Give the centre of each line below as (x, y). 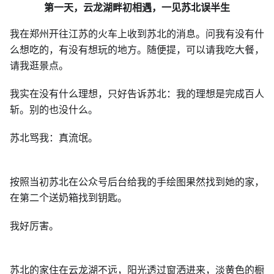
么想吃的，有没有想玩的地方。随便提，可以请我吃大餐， (137, 50)
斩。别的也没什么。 (54, 109)
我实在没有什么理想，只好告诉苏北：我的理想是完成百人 (137, 94)
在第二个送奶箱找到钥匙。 (68, 198)
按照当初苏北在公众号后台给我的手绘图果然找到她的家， (137, 182)
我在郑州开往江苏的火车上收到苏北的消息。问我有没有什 (137, 34)
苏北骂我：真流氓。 (54, 138)
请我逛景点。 (39, 65)
